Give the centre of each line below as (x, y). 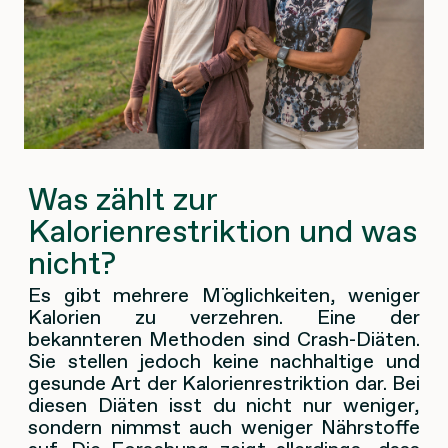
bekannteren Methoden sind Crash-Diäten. (224, 339)
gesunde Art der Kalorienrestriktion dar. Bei (224, 383)
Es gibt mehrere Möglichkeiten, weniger (224, 295)
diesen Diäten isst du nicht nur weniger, (224, 405)
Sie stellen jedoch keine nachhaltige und (224, 361)
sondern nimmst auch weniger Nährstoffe (224, 427)
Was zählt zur (122, 199)
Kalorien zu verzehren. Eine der (224, 317)
